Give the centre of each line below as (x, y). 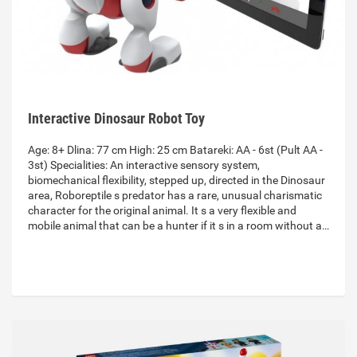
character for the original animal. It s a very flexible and (162, 211)
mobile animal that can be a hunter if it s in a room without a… (178, 226)
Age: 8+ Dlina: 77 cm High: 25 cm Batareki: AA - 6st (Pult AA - (175, 150)
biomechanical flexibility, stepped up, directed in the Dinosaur (177, 180)
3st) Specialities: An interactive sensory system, (144, 165)
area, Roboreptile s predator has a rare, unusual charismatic (175, 196)
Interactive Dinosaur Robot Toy (116, 119)
